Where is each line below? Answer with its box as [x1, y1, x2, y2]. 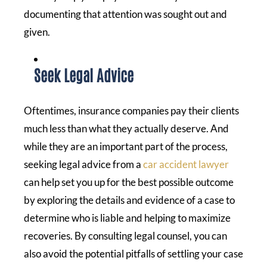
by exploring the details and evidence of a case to [24, 193, 235, 206]
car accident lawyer [143, 157, 229, 170]
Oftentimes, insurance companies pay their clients [24, 104, 239, 117]
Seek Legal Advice [34, 64, 133, 85]
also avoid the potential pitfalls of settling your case [24, 247, 243, 260]
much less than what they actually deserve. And [24, 122, 229, 135]
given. [24, 25, 50, 38]
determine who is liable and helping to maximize [24, 211, 231, 224]
